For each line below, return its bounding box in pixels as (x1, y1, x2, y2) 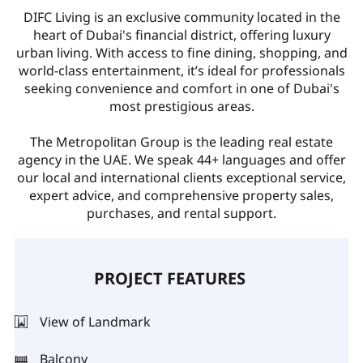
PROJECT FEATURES (93, 267, 246, 289)
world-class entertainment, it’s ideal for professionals (18, 61, 345, 79)
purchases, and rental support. (87, 203, 276, 222)
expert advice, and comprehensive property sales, (29, 186, 334, 204)
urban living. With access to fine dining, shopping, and (15, 43, 348, 62)
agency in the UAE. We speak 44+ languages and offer (17, 150, 346, 169)
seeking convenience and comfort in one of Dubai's (23, 79, 340, 97)
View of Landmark (39, 312, 151, 331)
